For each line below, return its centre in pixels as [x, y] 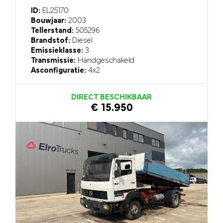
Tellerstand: [53, 31]
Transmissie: [54, 61]
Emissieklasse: [57, 51]
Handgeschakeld [105, 61]
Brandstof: [51, 41]
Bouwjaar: [49, 21]
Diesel [82, 41]
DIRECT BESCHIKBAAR [111, 98]
